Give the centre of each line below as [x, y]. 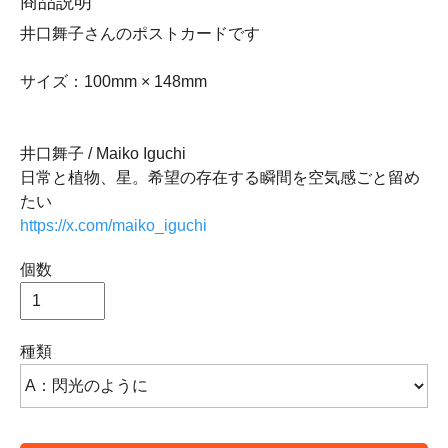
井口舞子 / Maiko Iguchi [103, 153]
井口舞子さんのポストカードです [140, 33]
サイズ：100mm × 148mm [113, 81]
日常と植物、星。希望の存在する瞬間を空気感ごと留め [220, 177]
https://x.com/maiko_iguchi [113, 225]
